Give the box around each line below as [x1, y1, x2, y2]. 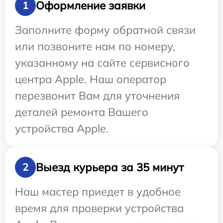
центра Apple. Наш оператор [15, 72, 166, 86]
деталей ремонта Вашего [15, 105, 148, 119]
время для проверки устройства [15, 201, 184, 215]
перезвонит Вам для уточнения [15, 89, 180, 103]
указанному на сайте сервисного [15, 56, 190, 70]
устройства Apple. [15, 121, 109, 135]
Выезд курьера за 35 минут [36, 160, 184, 174]
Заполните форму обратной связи [15, 23, 196, 37]
